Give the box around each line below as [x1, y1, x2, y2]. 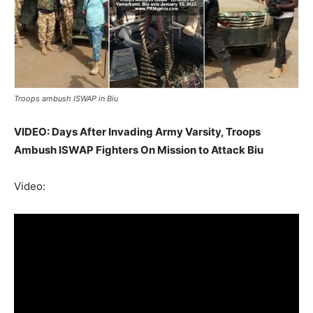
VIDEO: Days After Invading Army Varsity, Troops [14, 124, 261, 138]
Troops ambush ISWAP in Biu [14, 93, 118, 103]
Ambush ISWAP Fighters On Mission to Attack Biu [14, 143, 263, 156]
